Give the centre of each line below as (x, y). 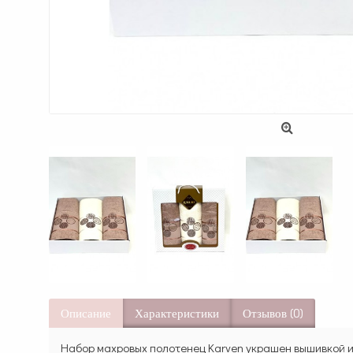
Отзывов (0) (273, 314)
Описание (86, 314)
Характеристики (177, 314)
